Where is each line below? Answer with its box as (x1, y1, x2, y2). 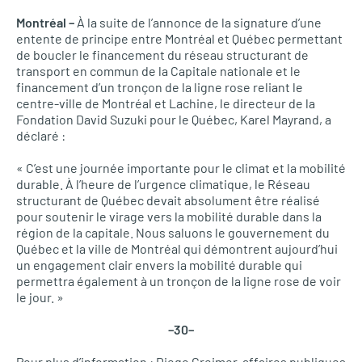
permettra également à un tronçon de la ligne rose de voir (16, 273, 341, 288)
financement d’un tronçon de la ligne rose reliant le (16, 79, 303, 95)
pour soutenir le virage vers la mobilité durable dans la (16, 208, 322, 224)
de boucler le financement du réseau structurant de (16, 47, 309, 62)
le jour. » (16, 289, 64, 305)
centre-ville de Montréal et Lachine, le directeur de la (16, 95, 315, 111)
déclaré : (16, 128, 65, 143)
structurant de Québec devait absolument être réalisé (16, 192, 320, 208)
